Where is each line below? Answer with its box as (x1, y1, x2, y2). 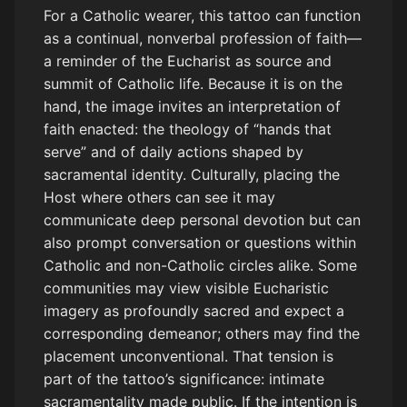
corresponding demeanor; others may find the (44, 323, 360, 342)
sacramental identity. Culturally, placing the (44, 164, 340, 184)
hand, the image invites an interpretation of (44, 96, 341, 115)
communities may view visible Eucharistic (44, 278, 329, 297)
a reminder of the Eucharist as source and (44, 51, 332, 70)
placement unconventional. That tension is (44, 346, 333, 365)
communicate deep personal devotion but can (44, 210, 361, 229)
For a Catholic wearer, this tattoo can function (44, 5, 361, 25)
